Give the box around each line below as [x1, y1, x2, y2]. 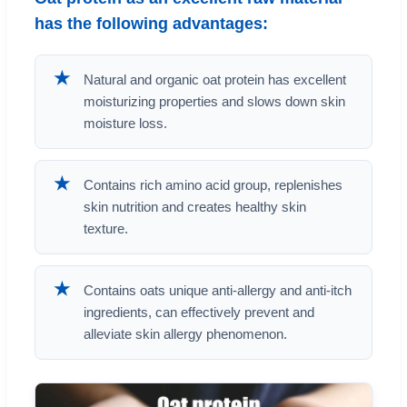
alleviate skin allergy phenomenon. [84, 326, 287, 342]
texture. [84, 221, 128, 237]
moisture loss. [84, 115, 167, 132]
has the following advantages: [35, 15, 268, 34]
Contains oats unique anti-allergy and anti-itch [84, 283, 352, 299]
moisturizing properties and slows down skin [84, 94, 345, 110]
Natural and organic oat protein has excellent [84, 72, 346, 88]
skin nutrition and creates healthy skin [84, 199, 306, 215]
